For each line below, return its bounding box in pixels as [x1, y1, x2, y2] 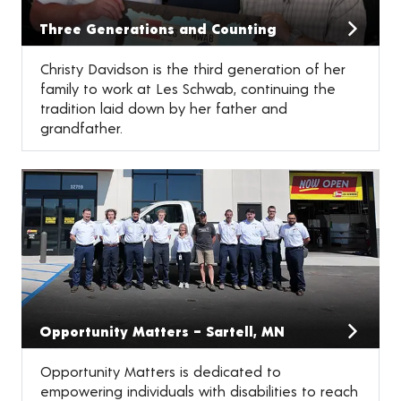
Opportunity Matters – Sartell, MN [39, 322, 285, 340]
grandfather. [40, 119, 123, 137]
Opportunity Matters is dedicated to [40, 363, 281, 380]
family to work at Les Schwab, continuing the [40, 80, 336, 98]
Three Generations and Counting [39, 20, 277, 38]
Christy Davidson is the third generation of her [40, 60, 346, 78]
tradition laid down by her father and [40, 99, 287, 117]
